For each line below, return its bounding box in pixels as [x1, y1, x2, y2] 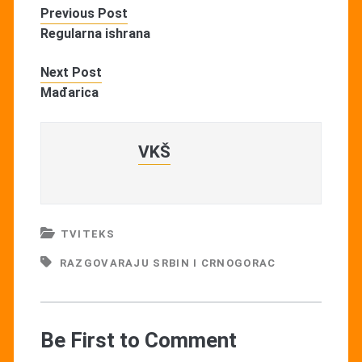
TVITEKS [60, 227, 115, 240]
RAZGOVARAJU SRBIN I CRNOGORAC [59, 256, 276, 269]
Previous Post [40, 5, 128, 21]
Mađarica [40, 84, 99, 100]
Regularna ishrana [40, 25, 150, 41]
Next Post [40, 64, 102, 80]
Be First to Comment [40, 327, 237, 352]
